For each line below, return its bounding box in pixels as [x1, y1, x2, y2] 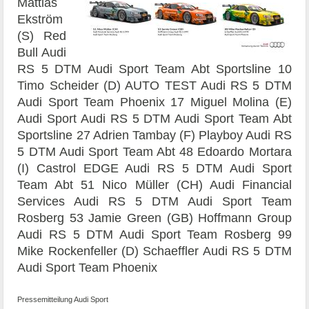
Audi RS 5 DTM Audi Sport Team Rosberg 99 [17, 227, 292, 241]
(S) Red [17, 28, 66, 43]
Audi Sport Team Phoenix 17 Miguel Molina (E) [17, 94, 292, 109]
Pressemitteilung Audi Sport [17, 295, 109, 303]
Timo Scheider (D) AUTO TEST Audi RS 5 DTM [17, 78, 292, 92]
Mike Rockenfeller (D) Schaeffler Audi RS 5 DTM [17, 243, 292, 258]
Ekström [17, 12, 63, 26]
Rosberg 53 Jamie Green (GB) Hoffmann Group [17, 210, 292, 225]
